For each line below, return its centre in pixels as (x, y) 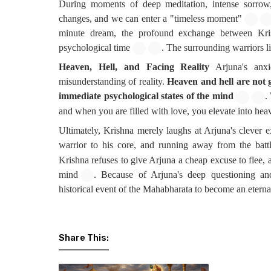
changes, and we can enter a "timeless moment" (151, 18)
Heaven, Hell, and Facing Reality (134, 67)
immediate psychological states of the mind (146, 96)
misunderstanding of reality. (113, 82)
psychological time (94, 47)
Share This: (84, 238)
